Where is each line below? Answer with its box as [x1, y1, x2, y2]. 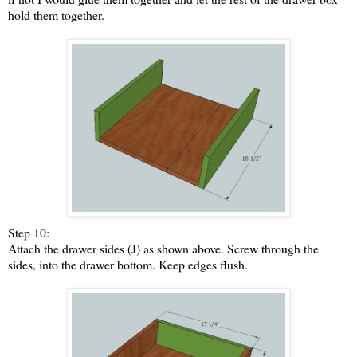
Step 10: [8, 224, 49, 241]
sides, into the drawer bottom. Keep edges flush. [8, 256, 248, 273]
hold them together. [8, 6, 104, 24]
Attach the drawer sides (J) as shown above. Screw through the [8, 240, 319, 257]
